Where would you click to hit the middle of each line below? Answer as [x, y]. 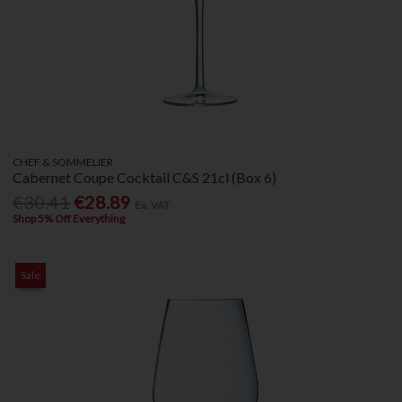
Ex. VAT [153, 205]
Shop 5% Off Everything [69, 218]
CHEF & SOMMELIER [63, 162]
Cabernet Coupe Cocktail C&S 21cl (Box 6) [145, 177]
